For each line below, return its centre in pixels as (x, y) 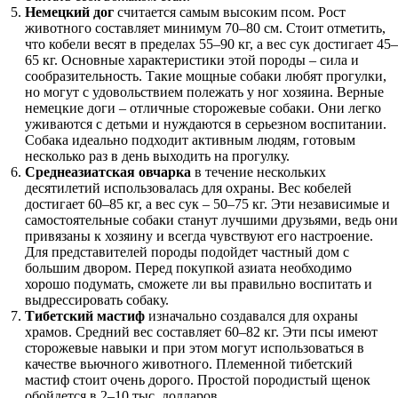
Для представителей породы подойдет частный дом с (187, 252)
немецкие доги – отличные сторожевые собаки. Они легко (203, 108)
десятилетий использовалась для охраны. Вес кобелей (188, 188)
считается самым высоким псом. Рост (230, 12)
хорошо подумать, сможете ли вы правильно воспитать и (199, 284)
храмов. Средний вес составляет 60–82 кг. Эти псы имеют (201, 332)
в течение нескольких (259, 172)
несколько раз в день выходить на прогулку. (157, 156)
